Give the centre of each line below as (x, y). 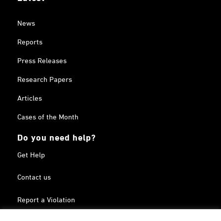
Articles (30, 97)
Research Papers (45, 79)
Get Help (31, 154)
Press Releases (42, 60)
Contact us (34, 176)
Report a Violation (46, 199)
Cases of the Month (48, 116)
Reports (30, 41)
